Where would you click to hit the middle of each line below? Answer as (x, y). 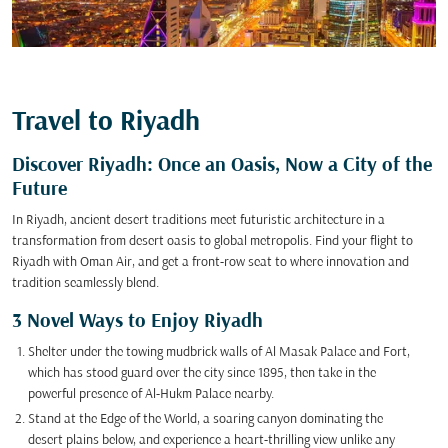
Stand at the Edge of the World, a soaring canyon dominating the (205, 419)
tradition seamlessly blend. (85, 283)
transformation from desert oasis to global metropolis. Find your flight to (212, 241)
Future (39, 190)
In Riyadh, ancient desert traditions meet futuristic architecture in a (198, 220)
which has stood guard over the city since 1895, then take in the (202, 373)
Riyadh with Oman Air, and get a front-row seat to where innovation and (210, 262)
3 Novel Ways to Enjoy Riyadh (137, 322)
